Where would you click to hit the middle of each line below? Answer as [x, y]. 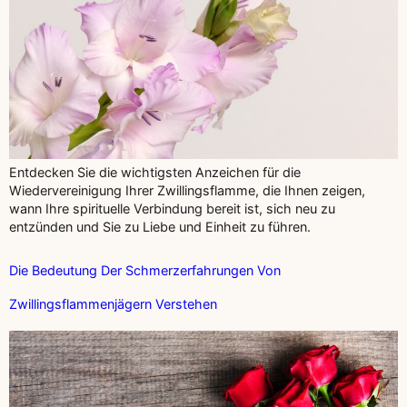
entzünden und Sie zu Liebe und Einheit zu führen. [160, 226]
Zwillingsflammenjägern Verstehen [113, 303]
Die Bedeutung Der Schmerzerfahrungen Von [145, 270]
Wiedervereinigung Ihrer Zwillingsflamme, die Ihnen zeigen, [187, 190]
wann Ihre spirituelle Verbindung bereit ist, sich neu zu [172, 208]
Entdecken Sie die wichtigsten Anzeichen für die [155, 172]
